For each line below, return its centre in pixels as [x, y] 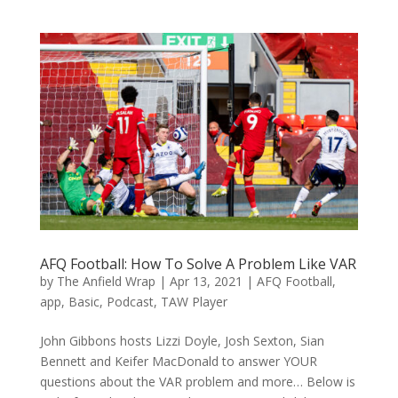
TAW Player [194, 301]
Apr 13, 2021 [206, 281]
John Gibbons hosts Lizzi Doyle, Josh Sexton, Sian [182, 340]
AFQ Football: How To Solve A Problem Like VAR [198, 263]
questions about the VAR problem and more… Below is [197, 381]
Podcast [130, 301]
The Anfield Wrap [106, 281]
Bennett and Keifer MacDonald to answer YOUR [178, 361]
